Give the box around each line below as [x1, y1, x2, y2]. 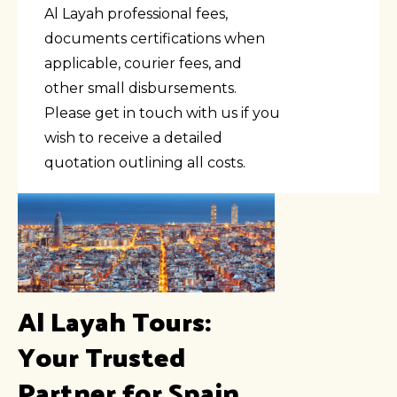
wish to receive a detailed [44, 128, 222, 146]
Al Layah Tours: [18, 295, 211, 345]
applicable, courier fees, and [44, 54, 242, 72]
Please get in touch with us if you [44, 104, 280, 121]
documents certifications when [44, 29, 265, 47]
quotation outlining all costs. [44, 153, 245, 171]
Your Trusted [18, 331, 185, 380]
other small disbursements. [44, 79, 237, 97]
